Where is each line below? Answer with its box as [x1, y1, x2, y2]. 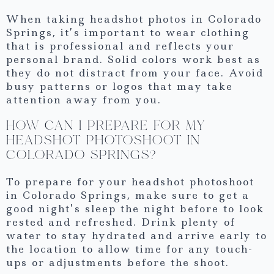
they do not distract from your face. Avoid [6, 65, 264, 80]
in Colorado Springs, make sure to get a [6, 188, 250, 202]
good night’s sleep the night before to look [6, 201, 264, 215]
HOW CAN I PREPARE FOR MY [6, 117, 206, 133]
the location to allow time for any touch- [6, 242, 253, 256]
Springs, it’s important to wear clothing [6, 25, 250, 39]
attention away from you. [6, 92, 161, 106]
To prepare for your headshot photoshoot [6, 174, 254, 188]
